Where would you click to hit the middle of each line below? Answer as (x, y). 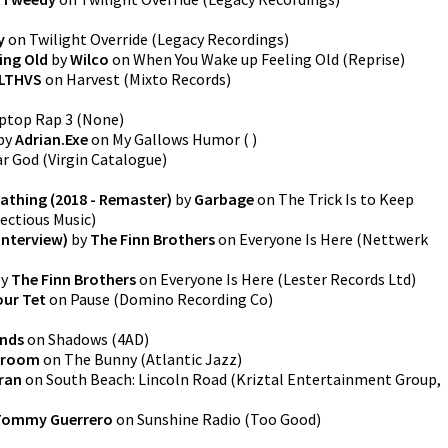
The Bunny (100, 359)
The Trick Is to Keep (346, 199)
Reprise (374, 59)
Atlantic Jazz (191, 359)
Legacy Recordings (220, 39)
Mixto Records (177, 79)
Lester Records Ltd (347, 279)
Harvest (93, 79)
